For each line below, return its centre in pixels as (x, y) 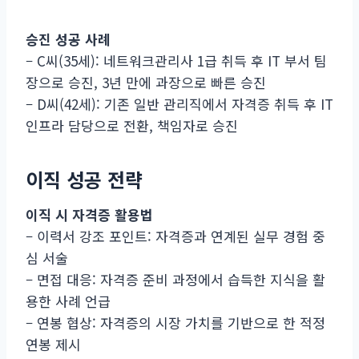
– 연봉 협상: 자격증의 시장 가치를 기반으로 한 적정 (175, 322)
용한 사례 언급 (68, 301)
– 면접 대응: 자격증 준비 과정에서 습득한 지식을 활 (175, 279)
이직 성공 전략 (84, 179)
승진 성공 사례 (68, 38)
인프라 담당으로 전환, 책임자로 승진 (132, 125)
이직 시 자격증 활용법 (89, 214)
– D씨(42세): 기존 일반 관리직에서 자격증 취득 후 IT (179, 103)
